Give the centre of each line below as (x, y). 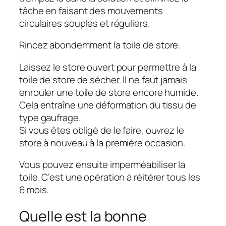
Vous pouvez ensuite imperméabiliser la (102, 165)
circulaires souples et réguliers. (84, 23)
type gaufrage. (50, 117)
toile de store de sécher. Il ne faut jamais (103, 79)
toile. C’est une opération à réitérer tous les (110, 177)
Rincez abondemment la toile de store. (100, 45)
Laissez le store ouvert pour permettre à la (108, 67)
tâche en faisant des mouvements (91, 10)
